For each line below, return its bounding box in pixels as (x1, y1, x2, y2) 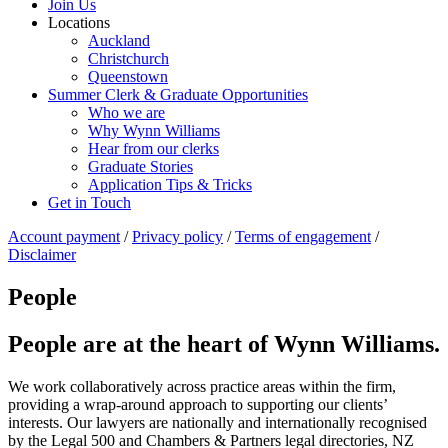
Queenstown (88, 68, 168, 85)
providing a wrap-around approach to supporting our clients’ (8, 395, 387, 413)
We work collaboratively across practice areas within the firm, (8, 377, 396, 395)
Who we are (88, 104, 165, 121)
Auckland (88, 32, 150, 49)
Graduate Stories (88, 158, 193, 175)
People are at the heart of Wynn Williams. (8, 330, 440, 357)
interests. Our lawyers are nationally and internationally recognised (8, 413, 427, 431)
